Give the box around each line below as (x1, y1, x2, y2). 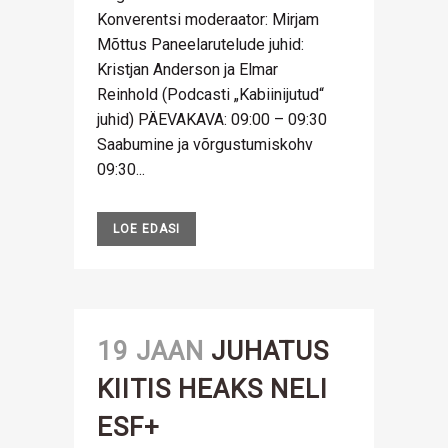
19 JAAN (97, 336, 204, 366)
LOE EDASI (113, 222, 180, 236)
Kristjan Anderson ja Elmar (97, 60, 278, 79)
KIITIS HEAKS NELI (97, 374, 328, 404)
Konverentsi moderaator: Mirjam (97, 10, 319, 29)
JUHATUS (211, 336, 329, 366)
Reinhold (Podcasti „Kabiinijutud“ (97, 85, 324, 104)
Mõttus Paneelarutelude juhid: (97, 35, 304, 54)
